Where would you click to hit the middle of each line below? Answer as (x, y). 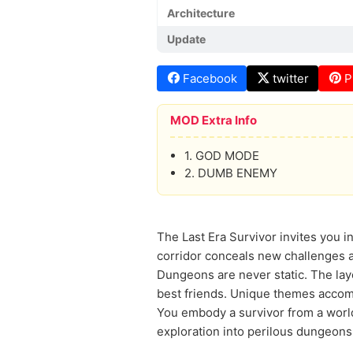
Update (186, 39)
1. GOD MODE (222, 156)
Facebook (210, 78)
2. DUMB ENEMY (231, 173)
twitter (291, 78)
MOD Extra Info (214, 120)
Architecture (201, 13)
